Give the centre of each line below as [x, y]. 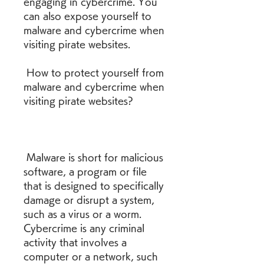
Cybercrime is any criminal [84, 228]
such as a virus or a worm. [82, 214]
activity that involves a [75, 242]
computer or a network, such [91, 256]
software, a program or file [85, 171]
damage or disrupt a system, [89, 200]
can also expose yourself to [88, 16]
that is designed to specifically [94, 186]
